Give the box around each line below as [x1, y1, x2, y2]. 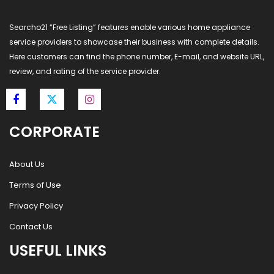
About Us [9, 158, 45, 170]
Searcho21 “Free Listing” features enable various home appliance [9, 22, 250, 32]
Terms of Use [9, 179, 61, 191]
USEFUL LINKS [9, 240, 106, 261]
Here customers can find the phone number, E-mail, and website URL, [9, 51, 264, 62]
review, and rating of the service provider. [9, 66, 161, 76]
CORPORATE [9, 122, 100, 142]
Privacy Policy [9, 200, 63, 212]
